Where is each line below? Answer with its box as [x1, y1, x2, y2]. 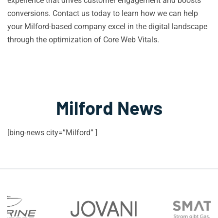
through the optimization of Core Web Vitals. [7, 35, 159, 44]
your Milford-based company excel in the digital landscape [7, 22, 207, 31]
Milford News [55, 96, 163, 119]
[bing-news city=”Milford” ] [7, 128, 97, 137]
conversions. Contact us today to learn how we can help [7, 9, 198, 18]
